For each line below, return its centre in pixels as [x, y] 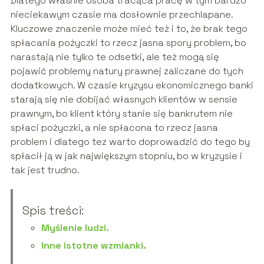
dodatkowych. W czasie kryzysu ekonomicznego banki [132, 85]
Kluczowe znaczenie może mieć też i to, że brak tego [129, 28]
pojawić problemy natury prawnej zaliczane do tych [127, 71]
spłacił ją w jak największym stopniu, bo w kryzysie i [126, 156]
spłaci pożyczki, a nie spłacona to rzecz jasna [114, 127]
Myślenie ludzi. [75, 227]
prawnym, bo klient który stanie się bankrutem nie [121, 113]
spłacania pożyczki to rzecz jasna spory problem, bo [128, 42]
